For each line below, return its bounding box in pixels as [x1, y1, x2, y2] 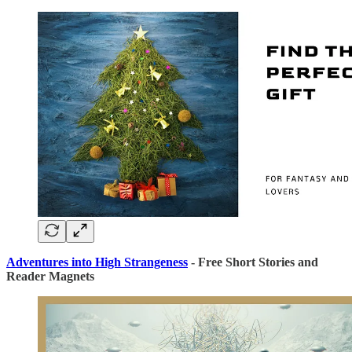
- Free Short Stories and [188, 255, 318, 269]
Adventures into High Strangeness [6, 255, 188, 269]
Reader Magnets [6, 269, 94, 283]
